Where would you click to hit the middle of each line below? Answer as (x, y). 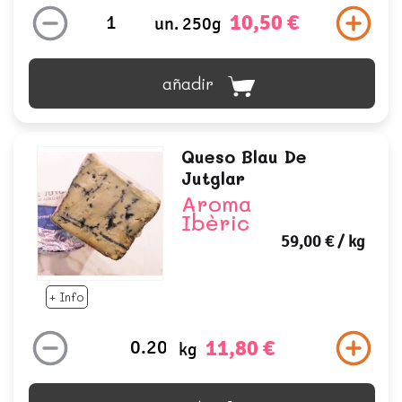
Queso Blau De (244, 157)
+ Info (67, 297)
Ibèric (215, 223)
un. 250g (188, 24)
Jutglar (213, 179)
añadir (188, 84)
